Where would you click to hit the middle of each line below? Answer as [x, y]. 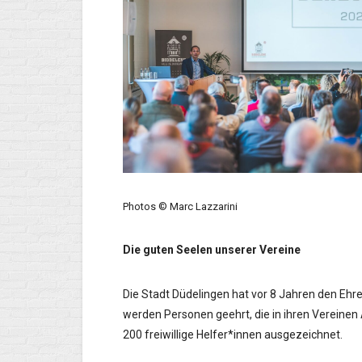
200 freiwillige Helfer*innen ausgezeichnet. [233, 335]
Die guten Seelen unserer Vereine [212, 250]
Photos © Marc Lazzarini [180, 207]
